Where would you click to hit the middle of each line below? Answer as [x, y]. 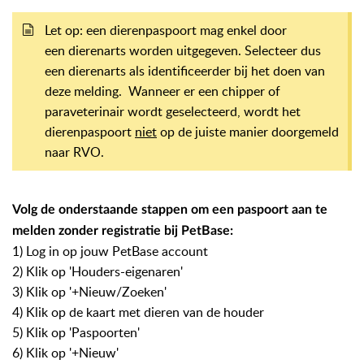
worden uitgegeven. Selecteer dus [225, 50]
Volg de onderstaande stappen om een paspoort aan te [170, 209]
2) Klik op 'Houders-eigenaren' [97, 271]
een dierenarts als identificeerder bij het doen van [185, 70]
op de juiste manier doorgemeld [248, 131]
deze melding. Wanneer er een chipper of [162, 91]
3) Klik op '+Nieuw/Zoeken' [89, 291]
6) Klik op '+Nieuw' [65, 352]
